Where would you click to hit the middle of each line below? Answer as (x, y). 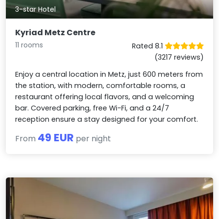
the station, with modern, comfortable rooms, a (100, 85)
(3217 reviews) (179, 57)
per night (93, 138)
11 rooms (29, 45)
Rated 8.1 (148, 46)
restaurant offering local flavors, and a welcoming (105, 97)
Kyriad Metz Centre (55, 32)
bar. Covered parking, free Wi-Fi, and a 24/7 (92, 108)
